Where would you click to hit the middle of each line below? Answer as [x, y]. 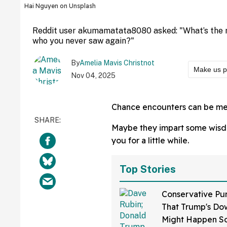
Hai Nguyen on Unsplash [60, 6]
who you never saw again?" [83, 41]
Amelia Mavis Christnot [117, 63]
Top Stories [148, 169]
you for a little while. [150, 140]
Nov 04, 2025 [93, 75]
